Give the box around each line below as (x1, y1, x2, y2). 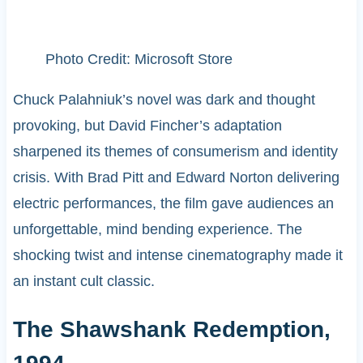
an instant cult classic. (12, 273, 155, 290)
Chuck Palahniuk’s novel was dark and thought (12, 92, 315, 109)
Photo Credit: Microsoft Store (45, 51, 233, 68)
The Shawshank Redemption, (12, 317, 331, 343)
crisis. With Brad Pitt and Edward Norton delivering (12, 169, 340, 186)
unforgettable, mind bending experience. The (12, 221, 302, 238)
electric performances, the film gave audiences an (12, 195, 334, 212)
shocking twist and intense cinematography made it (12, 247, 343, 264)
